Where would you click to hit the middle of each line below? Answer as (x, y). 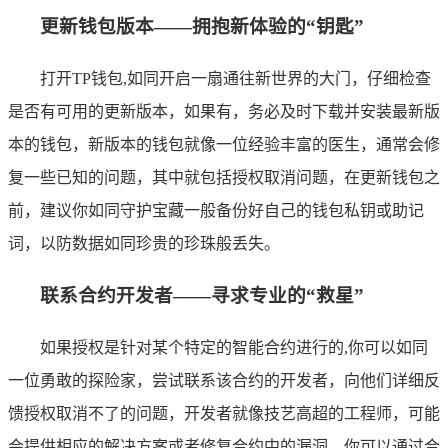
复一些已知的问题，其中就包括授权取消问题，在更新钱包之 (224, 178)
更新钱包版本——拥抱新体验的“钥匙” (202, 27)
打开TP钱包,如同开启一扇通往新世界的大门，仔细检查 (235, 79)
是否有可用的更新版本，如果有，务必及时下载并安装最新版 (224, 112)
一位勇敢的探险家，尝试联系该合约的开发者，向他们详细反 (224, 380)
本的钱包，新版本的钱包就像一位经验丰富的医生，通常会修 (224, 145)
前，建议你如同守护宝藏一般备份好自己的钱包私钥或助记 (216, 211)
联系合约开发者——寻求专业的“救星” (202, 295)
